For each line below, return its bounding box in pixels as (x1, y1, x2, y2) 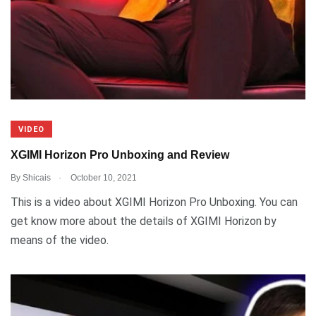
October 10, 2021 (68, 172, 137, 183)
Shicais (23, 172, 51, 183)
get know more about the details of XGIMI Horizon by (11, 214, 276, 228)
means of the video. (11, 233, 109, 247)
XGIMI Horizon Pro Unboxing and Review (11, 149, 229, 162)
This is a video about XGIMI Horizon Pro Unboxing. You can (11, 195, 298, 209)
